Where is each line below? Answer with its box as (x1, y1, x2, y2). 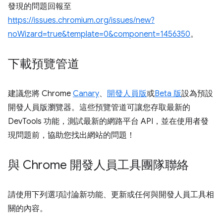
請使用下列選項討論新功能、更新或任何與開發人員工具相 (8, 190, 214, 200)
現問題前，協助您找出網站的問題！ (8, 130, 135, 141)
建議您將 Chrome (8, 89, 73, 99)
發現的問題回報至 (8, 1, 71, 12)
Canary (73, 89, 99, 99)
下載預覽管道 (8, 56, 79, 72)
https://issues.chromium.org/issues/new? (8, 15, 155, 26)
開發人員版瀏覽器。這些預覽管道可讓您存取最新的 (8, 103, 190, 113)
